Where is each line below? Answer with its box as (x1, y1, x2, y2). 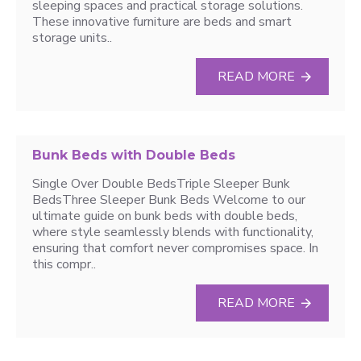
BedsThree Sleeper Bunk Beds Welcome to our (32, 191, 305, 209)
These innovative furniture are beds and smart (32, 13, 292, 31)
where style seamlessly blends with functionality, (32, 223, 313, 241)
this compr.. (32, 255, 96, 273)
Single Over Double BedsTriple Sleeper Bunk (32, 175, 290, 193)
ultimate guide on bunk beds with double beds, (32, 207, 297, 225)
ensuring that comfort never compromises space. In (32, 239, 318, 257)
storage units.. (32, 29, 112, 47)
